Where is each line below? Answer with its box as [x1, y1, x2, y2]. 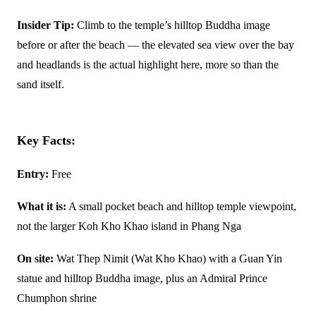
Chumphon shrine [17, 291, 97, 304]
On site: [17, 252, 54, 265]
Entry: [17, 167, 49, 180]
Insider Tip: [17, 18, 74, 31]
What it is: [17, 200, 66, 212]
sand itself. [17, 78, 64, 90]
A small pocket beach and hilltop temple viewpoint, [66, 200, 296, 212]
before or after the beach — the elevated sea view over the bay [17, 38, 294, 51]
